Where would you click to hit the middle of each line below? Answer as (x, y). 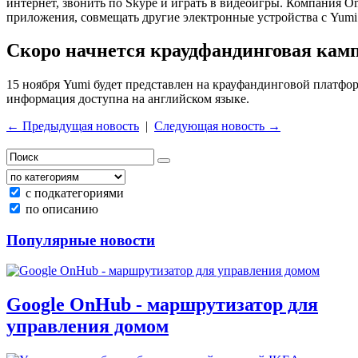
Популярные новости (81, 240)
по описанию (62, 209)
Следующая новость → (217, 126)
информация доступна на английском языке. (128, 99)
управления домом (88, 326)
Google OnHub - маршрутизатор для (162, 305)
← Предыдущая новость (73, 126)
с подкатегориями (75, 193)
